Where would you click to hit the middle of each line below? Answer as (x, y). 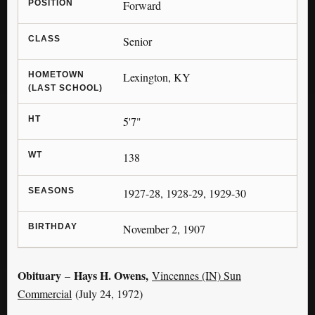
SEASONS (51, 190)
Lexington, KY (156, 77)
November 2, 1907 (164, 229)
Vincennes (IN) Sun (197, 275)
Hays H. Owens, (111, 275)
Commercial (45, 293)
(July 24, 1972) (107, 293)
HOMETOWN (56, 74)
